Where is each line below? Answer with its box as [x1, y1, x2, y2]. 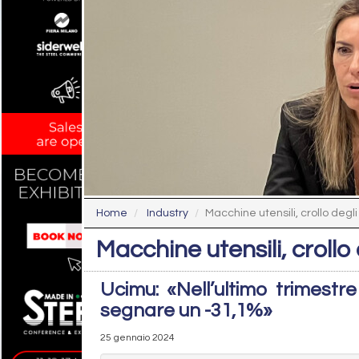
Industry [147, 207, 188, 219]
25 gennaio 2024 [100, 332, 175, 343]
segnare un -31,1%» [100, 300, 272, 321]
